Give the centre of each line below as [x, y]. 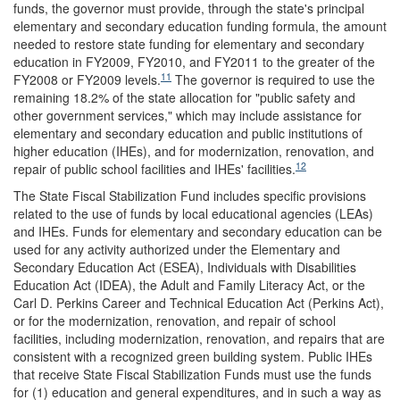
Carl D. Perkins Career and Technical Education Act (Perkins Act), [199, 302]
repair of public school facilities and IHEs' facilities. [154, 168]
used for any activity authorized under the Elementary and [177, 249]
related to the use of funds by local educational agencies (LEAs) [193, 213]
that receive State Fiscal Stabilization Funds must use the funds [192, 374]
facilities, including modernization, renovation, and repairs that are [199, 338]
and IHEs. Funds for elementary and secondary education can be [198, 231]
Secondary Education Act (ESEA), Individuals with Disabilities [185, 267]
